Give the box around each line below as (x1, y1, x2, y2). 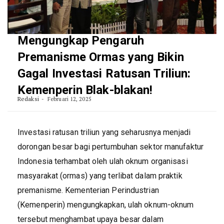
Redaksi (17, 94, 39, 102)
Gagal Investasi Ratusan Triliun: (17, 66, 191, 80)
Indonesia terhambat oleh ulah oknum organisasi (17, 156, 188, 166)
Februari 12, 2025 (45, 95, 91, 102)
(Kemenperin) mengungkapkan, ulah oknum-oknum (17, 199, 194, 209)
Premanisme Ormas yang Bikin (17, 49, 184, 64)
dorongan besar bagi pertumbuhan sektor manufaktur (17, 141, 203, 151)
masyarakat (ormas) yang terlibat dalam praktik (17, 170, 182, 180)
